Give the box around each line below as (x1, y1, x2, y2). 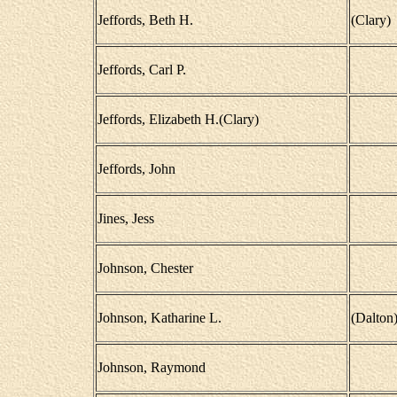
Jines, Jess (97, 211, 154, 226)
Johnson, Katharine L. (97, 310, 222, 325)
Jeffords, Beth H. (97, 12, 193, 27)
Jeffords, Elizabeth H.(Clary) (97, 112, 259, 127)
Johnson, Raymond (97, 360, 206, 375)
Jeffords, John (97, 161, 175, 176)
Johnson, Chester (97, 261, 193, 276)
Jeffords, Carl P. (97, 62, 186, 77)
